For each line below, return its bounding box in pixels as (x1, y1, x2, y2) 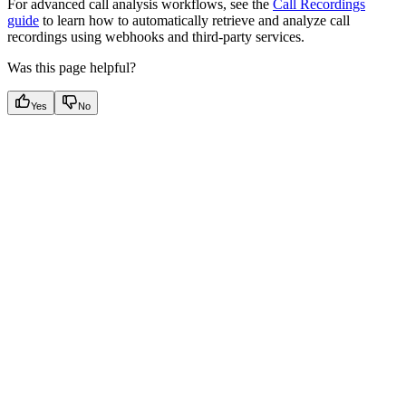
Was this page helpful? (7, 59, 136, 75)
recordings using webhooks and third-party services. (7, 28, 304, 44)
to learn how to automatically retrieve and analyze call (39, 12, 350, 28)
